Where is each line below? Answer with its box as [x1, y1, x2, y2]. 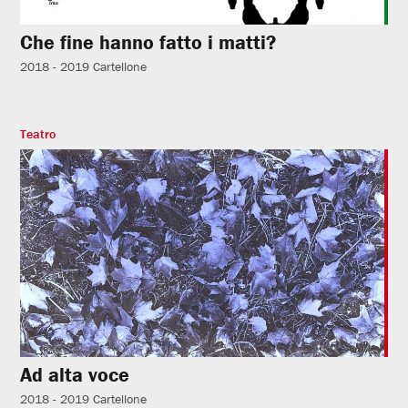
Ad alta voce [20, 362, 130, 388]
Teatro [20, 126, 56, 143]
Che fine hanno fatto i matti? [20, 30, 277, 56]
